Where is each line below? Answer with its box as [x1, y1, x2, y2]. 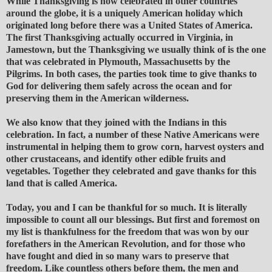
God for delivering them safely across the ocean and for [6, 81, 232, 92]
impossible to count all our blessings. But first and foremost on [6, 214, 260, 225]
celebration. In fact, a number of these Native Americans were [6, 129, 259, 140]
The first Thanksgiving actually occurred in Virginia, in [6, 32, 233, 43]
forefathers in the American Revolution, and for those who [6, 239, 245, 250]
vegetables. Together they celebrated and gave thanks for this [6, 166, 256, 177]
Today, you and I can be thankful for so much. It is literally [6, 202, 247, 213]
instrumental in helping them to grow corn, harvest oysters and [6, 141, 264, 152]
